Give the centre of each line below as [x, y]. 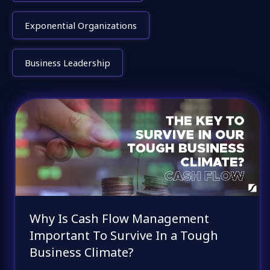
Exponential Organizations [81, 25]
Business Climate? [82, 253]
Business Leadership [67, 62]
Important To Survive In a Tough [124, 236]
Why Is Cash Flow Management [120, 219]
